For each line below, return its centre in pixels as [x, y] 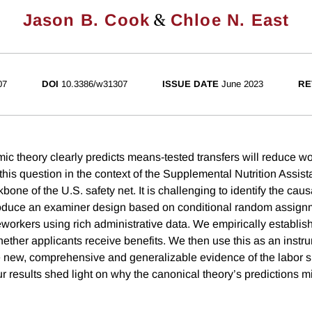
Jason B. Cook [86, 20]
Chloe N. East [230, 20]
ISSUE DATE [190, 84]
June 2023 [242, 84]
